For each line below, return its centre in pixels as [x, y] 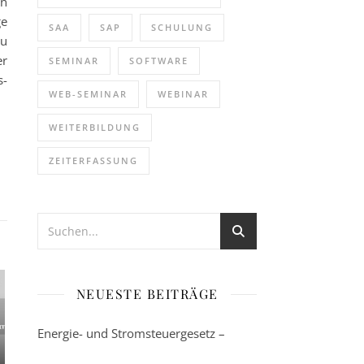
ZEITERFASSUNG [93, 160]
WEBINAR [183, 94]
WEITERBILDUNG [95, 127]
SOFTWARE [159, 61]
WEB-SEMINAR [88, 94]
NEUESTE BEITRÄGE [147, 294]
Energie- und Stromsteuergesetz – [131, 333]
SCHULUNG [182, 27]
